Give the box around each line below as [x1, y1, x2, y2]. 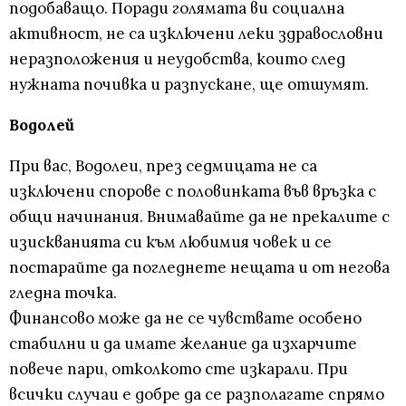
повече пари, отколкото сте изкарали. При [9, 359, 348, 380]
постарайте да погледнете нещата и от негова [9, 257, 390, 278]
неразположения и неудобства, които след [9, 49, 345, 70]
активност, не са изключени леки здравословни [9, 24, 383, 44]
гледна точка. [9, 283, 117, 304]
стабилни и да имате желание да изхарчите [9, 333, 357, 354]
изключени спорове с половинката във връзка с [9, 181, 376, 202]
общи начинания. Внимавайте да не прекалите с [9, 207, 390, 227]
